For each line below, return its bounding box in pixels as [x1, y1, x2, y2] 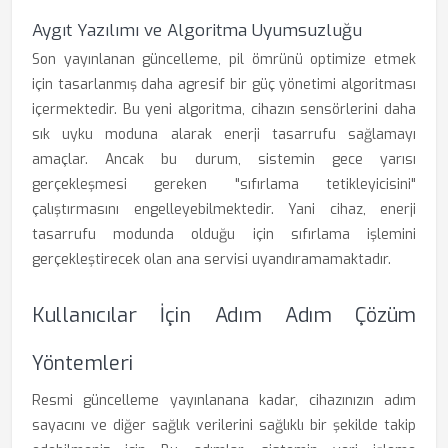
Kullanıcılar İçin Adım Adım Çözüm [32, 302, 416, 329]
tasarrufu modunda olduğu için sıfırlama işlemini [32, 225, 416, 244]
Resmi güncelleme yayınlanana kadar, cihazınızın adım [32, 391, 416, 410]
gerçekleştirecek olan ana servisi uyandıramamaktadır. [32, 250, 391, 269]
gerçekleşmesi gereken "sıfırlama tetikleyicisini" [32, 175, 416, 194]
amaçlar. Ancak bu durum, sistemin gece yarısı [32, 150, 416, 169]
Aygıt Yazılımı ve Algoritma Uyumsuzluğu [32, 19, 362, 42]
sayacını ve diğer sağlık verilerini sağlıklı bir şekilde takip [32, 416, 416, 435]
